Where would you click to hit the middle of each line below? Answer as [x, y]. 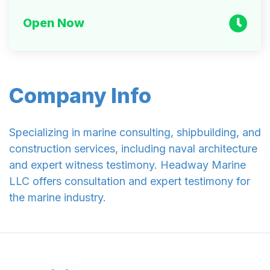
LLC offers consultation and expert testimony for [130, 181]
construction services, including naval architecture [133, 149]
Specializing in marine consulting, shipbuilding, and [135, 133]
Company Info [80, 96]
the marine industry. [58, 198]
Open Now [53, 23]
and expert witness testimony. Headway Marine [127, 165]
